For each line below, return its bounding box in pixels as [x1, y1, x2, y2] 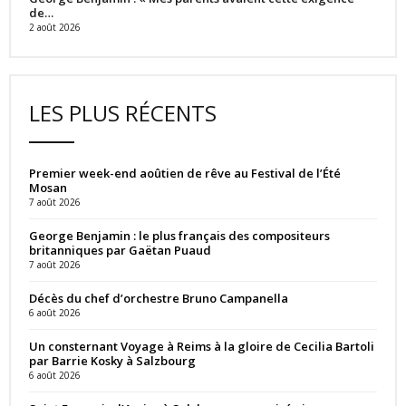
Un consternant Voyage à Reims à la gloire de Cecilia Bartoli [29, 337, 374, 354]
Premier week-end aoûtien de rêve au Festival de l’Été [29, 164, 341, 181]
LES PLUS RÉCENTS [29, 97, 217, 128]
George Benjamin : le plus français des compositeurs [29, 227, 330, 244]
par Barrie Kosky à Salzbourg [29, 352, 196, 369]
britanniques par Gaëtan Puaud [29, 241, 211, 258]
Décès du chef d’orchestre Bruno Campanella [29, 289, 288, 306]
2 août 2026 [29, 20, 81, 34]
